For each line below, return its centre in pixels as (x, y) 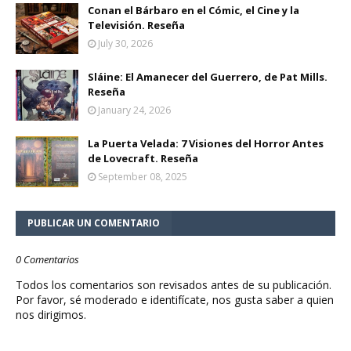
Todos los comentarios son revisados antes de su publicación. (174, 285)
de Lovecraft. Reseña (143, 159)
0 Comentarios (47, 260)
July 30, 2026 (125, 44)
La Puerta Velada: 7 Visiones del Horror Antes (206, 144)
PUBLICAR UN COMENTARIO (94, 223)
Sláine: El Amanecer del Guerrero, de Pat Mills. (208, 77)
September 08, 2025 (143, 177)
